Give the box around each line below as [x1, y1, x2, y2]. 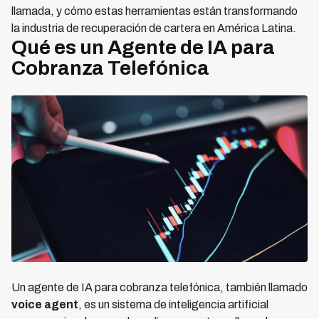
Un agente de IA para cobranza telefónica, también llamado [11, 281, 308, 293]
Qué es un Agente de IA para [11, 36, 275, 58]
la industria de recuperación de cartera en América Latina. [11, 22, 296, 34]
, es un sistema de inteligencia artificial [78, 298, 268, 310]
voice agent [11, 298, 78, 310]
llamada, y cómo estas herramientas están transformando [11, 5, 298, 17]
